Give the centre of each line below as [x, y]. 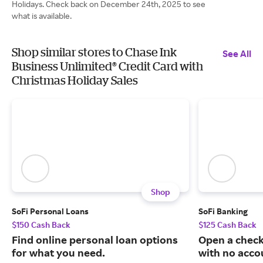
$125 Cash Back [227, 225]
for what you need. [58, 253]
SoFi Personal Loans [50, 211]
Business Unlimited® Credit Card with [107, 66]
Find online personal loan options [95, 240]
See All [237, 53]
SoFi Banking [223, 211]
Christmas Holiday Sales [75, 80]
